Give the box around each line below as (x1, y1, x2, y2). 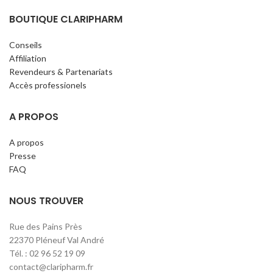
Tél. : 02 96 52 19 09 (9, 248, 85, 259)
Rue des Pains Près (9, 221, 82, 232)
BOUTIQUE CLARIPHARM (9, 12, 122, 27)
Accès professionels (9, 80, 87, 91)
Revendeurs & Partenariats (9, 66, 113, 77)
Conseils (9, 40, 42, 51)
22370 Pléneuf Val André (9, 235, 104, 246)
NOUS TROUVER (9, 194, 83, 208)
